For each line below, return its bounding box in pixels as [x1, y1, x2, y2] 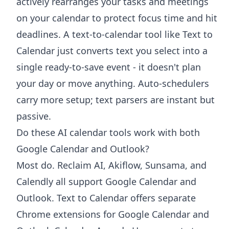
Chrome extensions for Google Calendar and [16, 208, 209, 220]
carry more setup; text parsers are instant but [16, 93, 215, 106]
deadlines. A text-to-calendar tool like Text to [16, 28, 213, 40]
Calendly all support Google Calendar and [16, 175, 196, 188]
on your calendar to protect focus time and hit [16, 11, 217, 24]
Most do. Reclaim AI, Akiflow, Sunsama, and [16, 158, 207, 171]
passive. [16, 109, 51, 122]
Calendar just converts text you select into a [16, 44, 208, 57]
